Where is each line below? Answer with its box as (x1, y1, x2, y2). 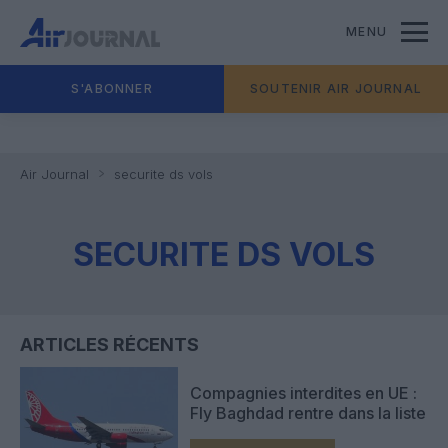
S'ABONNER (71, 81, 153, 96)
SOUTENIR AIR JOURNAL (250, 81, 422, 96)
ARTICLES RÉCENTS (20, 334, 199, 355)
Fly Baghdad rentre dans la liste (190, 402, 426, 423)
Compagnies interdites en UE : (190, 382, 417, 403)
